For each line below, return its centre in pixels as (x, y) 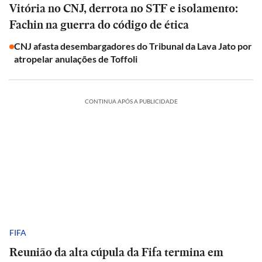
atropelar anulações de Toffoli (76, 59)
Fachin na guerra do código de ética (99, 25)
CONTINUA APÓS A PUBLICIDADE (131, 101)
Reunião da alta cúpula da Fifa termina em (116, 252)
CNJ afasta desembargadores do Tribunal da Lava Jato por (133, 46)
